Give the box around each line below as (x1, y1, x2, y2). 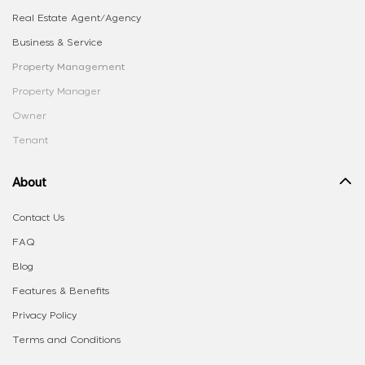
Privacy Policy (12, 310, 77, 321)
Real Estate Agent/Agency (12, 13, 141, 24)
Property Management (12, 62, 125, 73)
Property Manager (12, 86, 101, 97)
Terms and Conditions (12, 335, 121, 345)
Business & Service (12, 37, 103, 48)
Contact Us (12, 213, 64, 223)
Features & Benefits (12, 286, 109, 297)
